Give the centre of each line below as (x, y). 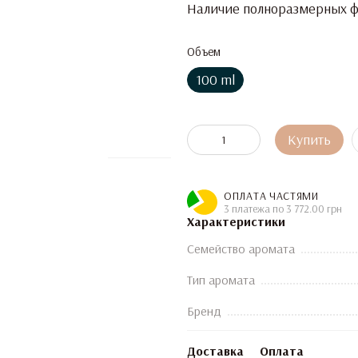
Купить (309, 139)
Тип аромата (221, 280)
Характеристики (236, 221)
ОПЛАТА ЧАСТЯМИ (271, 196)
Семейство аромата (241, 249)
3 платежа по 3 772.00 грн (283, 209)
